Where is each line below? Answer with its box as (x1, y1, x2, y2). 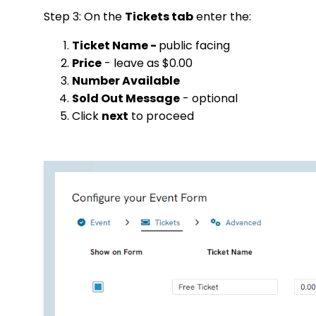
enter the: (193, 8, 254, 25)
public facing (159, 37, 230, 54)
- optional (180, 90, 241, 107)
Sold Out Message (72, 90, 180, 107)
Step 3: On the (44, 8, 125, 25)
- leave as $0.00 (102, 55, 193, 71)
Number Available (72, 73, 182, 89)
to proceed (128, 108, 194, 124)
